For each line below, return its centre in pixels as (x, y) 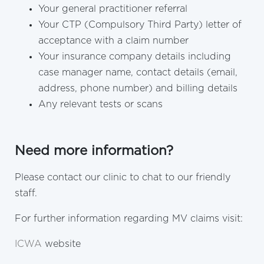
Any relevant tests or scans (100, 104)
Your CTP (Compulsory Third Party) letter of (140, 24)
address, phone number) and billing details (138, 88)
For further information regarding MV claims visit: (129, 218)
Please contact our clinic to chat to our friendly (123, 177)
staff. (26, 193)
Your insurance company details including (135, 56)
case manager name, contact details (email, (138, 72)
